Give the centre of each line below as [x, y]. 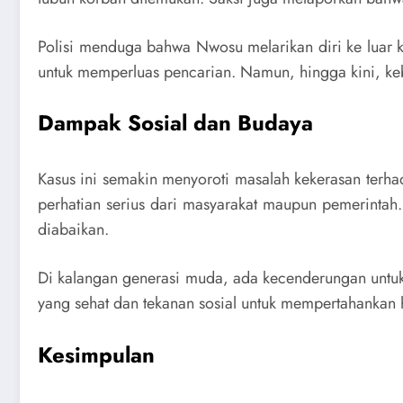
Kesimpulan [96, 354]
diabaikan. [73, 230]
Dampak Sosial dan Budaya [175, 123]
